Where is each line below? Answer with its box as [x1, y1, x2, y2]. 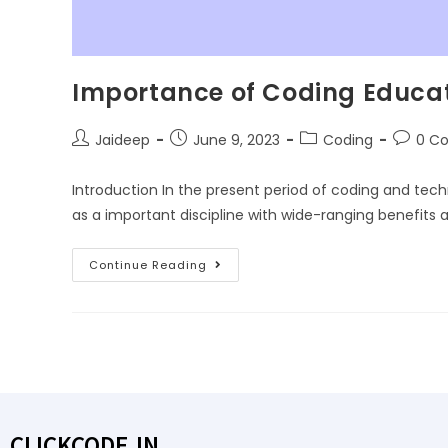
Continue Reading [89, 257, 207, 273]
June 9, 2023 [193, 130, 280, 150]
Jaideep [95, 130, 150, 150]
